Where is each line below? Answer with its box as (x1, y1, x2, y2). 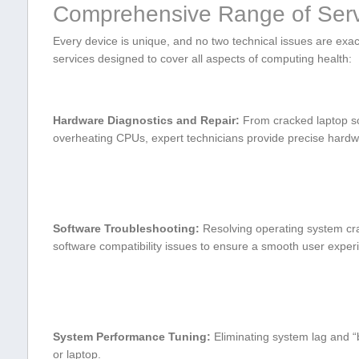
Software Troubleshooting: (52, 221, 200, 235)
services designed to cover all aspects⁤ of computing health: (52, 51, 352, 65)
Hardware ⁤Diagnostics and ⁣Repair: (52, 113, 240, 127)
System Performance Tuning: (52, 329, 211, 343)
